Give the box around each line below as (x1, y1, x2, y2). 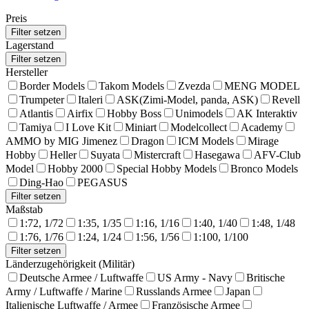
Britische (246, 271, 285, 283)
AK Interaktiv (237, 107, 297, 119)
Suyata (90, 148, 120, 161)
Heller (50, 148, 77, 161)
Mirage (248, 134, 279, 147)
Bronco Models (230, 162, 298, 175)
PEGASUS (77, 176, 128, 188)
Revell (272, 93, 300, 106)
